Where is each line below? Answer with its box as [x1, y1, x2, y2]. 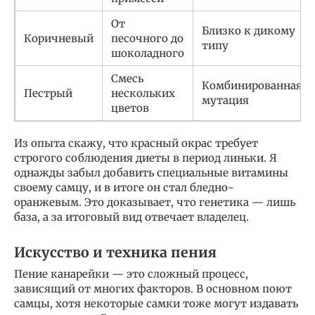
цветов [111, 101, 149, 115]
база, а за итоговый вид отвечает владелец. [14, 210, 249, 224]
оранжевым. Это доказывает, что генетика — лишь [14, 195, 295, 210]
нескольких [111, 86, 175, 101]
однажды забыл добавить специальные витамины [14, 166, 288, 180]
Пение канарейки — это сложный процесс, [14, 267, 248, 281]
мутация [202, 94, 249, 108]
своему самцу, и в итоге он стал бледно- [14, 181, 234, 195]
